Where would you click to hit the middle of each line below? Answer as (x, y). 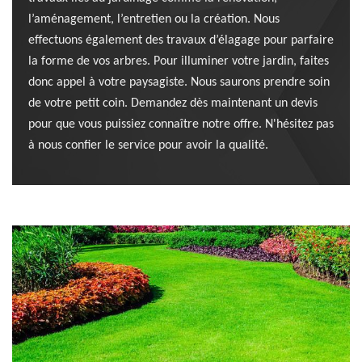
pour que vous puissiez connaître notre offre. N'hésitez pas (181, 124)
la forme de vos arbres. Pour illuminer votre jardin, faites (179, 61)
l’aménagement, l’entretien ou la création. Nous (154, 19)
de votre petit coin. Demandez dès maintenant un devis (173, 103)
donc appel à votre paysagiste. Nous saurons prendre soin (179, 82)
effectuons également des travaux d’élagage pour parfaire (181, 40)
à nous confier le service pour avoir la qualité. (148, 145)
